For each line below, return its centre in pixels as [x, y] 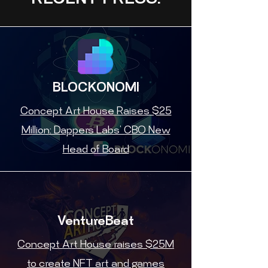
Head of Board [96, 150]
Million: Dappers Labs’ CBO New [96, 131]
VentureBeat [96, 222]
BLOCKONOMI [96, 89]
